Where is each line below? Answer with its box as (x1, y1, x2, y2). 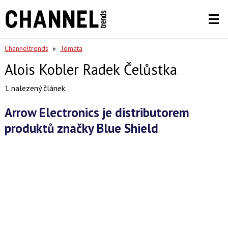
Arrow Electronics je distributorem (4, 104, 12, 121)
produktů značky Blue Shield (4, 120, 158, 137)
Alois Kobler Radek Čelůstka (4, 60, 177, 79)
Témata (60, 43, 82, 53)
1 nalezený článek (4, 82, 65, 93)
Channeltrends (4, 43, 48, 53)
